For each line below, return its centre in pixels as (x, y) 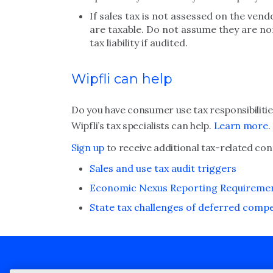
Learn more (241, 126)
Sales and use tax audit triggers (163, 168)
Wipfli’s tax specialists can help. (143, 126)
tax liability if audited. (139, 43)
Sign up (88, 147)
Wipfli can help (122, 79)
